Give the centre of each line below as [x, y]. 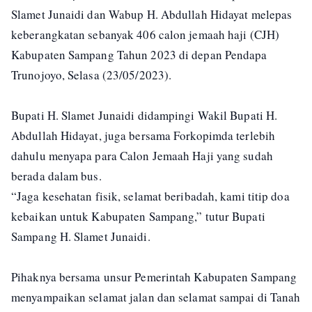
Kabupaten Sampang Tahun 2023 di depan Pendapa [139, 54]
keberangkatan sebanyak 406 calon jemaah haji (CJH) [146, 34]
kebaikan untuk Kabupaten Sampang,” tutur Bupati [138, 216]
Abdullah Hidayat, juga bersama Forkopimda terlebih [143, 135]
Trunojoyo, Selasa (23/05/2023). [92, 75]
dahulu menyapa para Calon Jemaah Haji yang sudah [142, 155]
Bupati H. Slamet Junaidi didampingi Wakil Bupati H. [145, 115]
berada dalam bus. [56, 175]
